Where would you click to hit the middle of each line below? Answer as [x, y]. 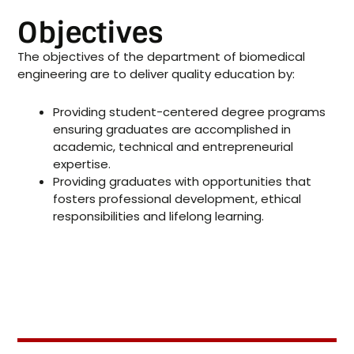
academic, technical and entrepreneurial [173, 147]
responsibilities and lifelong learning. [159, 217]
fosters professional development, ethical [177, 199]
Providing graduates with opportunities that [183, 182]
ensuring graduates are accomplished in [172, 130]
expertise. [82, 164]
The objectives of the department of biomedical [162, 57]
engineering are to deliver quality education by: [156, 74]
